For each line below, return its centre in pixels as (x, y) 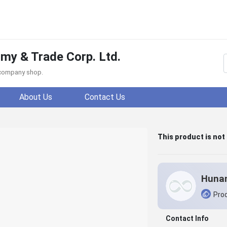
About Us (36, 97)
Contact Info (187, 218)
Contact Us (105, 97)
